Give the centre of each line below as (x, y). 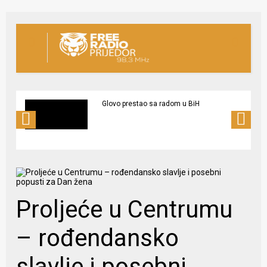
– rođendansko (98, 238)
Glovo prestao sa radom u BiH (151, 103)
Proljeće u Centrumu (125, 209)
